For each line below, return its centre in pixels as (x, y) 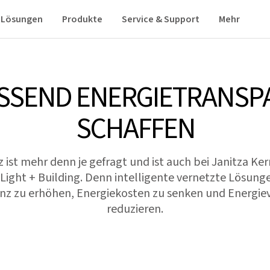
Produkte (82, 19)
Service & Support (161, 19)
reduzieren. (135, 209)
